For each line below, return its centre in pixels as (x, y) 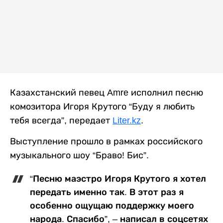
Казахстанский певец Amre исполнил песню (107, 93)
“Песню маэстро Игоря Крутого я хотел (118, 179)
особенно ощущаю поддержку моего (112, 206)
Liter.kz (127, 121)
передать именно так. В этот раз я (107, 192)
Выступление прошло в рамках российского (106, 142)
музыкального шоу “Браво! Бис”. (79, 156)
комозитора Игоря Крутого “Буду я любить (102, 107)
